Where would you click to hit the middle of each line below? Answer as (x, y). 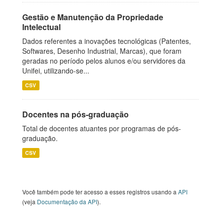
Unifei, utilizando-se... (56, 71)
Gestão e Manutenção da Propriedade (93, 17)
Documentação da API (67, 202)
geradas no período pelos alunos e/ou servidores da (104, 61)
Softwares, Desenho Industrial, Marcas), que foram (102, 51)
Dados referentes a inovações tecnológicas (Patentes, (107, 41)
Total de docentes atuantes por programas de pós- (102, 128)
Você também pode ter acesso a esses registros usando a (100, 192)
